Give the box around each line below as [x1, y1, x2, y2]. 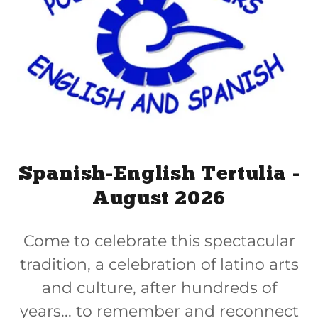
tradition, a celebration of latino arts [19, 255, 299, 275]
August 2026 [92, 190, 226, 210]
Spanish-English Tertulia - [18, 165, 300, 185]
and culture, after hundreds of [41, 278, 277, 298]
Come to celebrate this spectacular [23, 231, 295, 251]
